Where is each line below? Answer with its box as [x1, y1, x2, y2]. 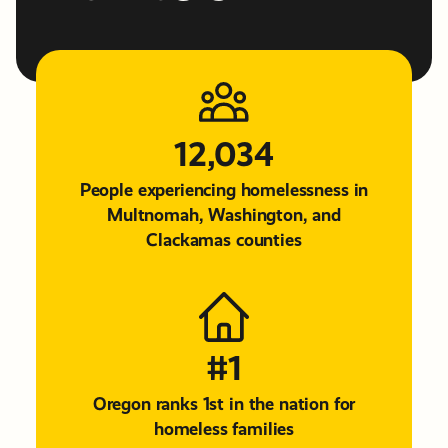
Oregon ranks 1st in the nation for [92, 392, 356, 414]
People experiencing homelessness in [79, 178, 369, 200]
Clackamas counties [146, 228, 302, 250]
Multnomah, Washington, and [107, 203, 341, 225]
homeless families [153, 417, 295, 439]
